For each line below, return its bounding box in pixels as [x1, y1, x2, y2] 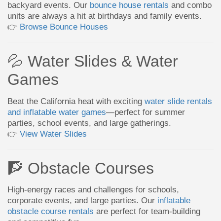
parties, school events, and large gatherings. [7, 118, 171, 127]
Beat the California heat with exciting [7, 96, 145, 106]
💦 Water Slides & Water [7, 52, 178, 71]
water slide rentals [145, 96, 212, 106]
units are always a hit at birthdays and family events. [7, 11, 202, 21]
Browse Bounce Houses [20, 22, 108, 32]
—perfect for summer [106, 107, 185, 116]
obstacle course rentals [7, 207, 94, 216]
